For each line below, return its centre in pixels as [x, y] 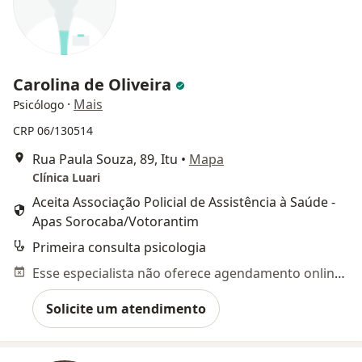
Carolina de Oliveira [94, 84]
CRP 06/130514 [53, 130]
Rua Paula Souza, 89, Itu [105, 159]
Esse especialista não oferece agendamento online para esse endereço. [340, 273]
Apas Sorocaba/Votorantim [116, 221]
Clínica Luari [66, 177]
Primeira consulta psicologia [119, 247]
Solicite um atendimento [126, 309]
